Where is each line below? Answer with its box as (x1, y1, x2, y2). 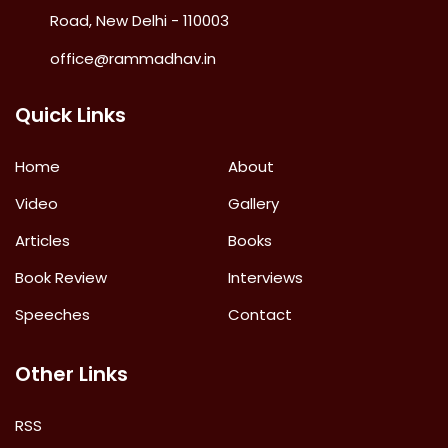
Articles (15, 230, 70, 251)
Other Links (15, 360, 128, 388)
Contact (228, 304, 293, 325)
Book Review (15, 267, 107, 288)
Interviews (228, 267, 304, 288)
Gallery (228, 193, 280, 214)
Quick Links (15, 101, 126, 129)
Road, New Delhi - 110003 (50, 10, 229, 31)
